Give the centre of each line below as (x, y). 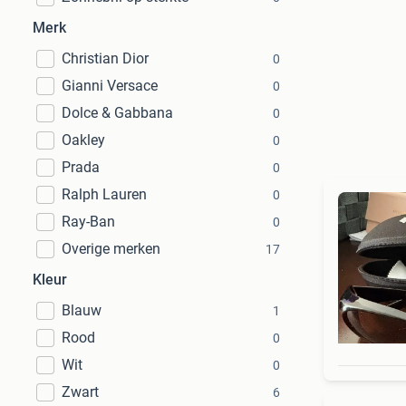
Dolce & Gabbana (117, 113)
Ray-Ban (88, 222)
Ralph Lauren (104, 194)
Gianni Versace (110, 86)
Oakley (83, 140)
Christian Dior (105, 58)
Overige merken (111, 249)
